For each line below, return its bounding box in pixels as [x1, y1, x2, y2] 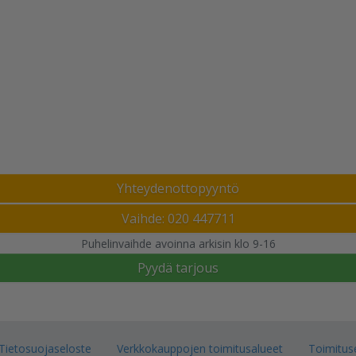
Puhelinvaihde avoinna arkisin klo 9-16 [80, 236, 276, 251]
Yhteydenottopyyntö [117, 180, 239, 197]
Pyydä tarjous [137, 259, 219, 277]
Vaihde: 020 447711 [121, 210, 235, 227]
